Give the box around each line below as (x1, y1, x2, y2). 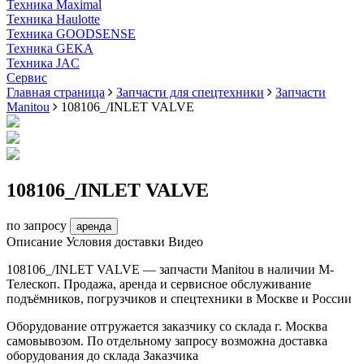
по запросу (6, 219, 67, 233)
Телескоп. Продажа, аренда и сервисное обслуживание (6, 277, 311, 292)
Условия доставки (66, 235, 165, 249)
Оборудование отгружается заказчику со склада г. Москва (6, 319, 327, 334)
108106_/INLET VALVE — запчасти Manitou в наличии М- (6, 262, 334, 277)
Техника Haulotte (6, 12, 100, 27)
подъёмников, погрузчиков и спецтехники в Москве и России (6, 292, 352, 306)
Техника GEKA (6, 41, 93, 56)
